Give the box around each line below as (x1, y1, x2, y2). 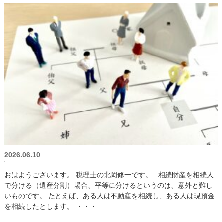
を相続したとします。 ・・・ (4, 202, 97, 211)
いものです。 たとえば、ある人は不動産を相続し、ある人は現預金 (4, 192, 215, 200)
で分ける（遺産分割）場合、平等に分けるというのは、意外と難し (4, 181, 213, 190)
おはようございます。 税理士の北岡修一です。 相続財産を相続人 (4, 171, 214, 179)
